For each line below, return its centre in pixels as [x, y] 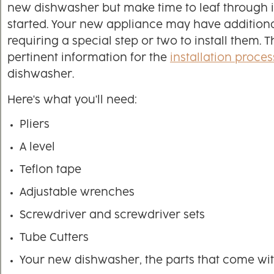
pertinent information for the [89, 58]
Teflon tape [50, 170]
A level [37, 148]
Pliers [35, 125]
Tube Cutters [54, 238]
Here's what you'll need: [72, 101]
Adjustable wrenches [77, 193]
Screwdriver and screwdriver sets [112, 216]
